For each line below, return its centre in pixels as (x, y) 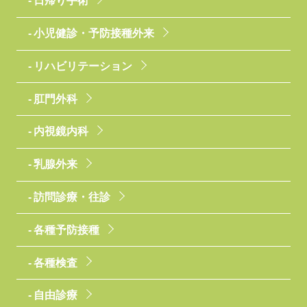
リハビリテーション (83, 66)
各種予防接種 (66, 230)
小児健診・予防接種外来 (94, 34)
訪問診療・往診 (72, 197)
